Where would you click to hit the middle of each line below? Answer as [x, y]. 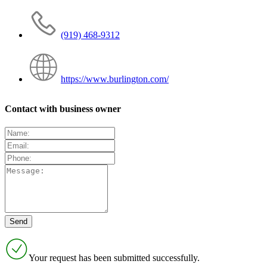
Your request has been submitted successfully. [114, 257]
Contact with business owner [63, 108]
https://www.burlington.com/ [115, 79]
